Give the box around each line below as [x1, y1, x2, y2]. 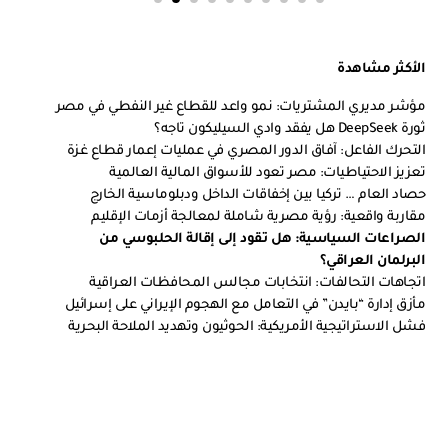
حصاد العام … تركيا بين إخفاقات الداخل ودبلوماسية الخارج [89, 188, 426, 203]
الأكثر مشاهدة [337, 62, 426, 77]
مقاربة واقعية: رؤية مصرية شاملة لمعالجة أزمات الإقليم [91, 210, 426, 225]
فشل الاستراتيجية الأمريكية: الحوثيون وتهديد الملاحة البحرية [68, 320, 426, 335]
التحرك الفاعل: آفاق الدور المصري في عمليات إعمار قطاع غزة [66, 144, 426, 159]
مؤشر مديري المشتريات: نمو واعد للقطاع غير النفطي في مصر [55, 100, 426, 115]
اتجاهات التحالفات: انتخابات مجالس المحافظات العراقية [89, 276, 426, 291]
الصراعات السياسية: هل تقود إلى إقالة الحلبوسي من [99, 232, 426, 247]
